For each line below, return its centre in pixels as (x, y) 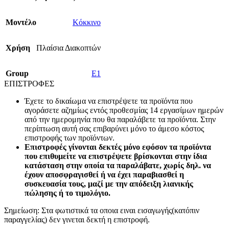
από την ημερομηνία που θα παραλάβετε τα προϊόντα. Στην (120, 120)
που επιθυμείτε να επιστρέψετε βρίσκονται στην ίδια (116, 156)
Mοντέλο (21, 22)
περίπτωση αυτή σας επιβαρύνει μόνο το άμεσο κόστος (114, 129)
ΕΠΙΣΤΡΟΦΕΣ (29, 84)
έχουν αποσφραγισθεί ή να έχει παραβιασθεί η (104, 175)
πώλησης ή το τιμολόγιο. (67, 193)
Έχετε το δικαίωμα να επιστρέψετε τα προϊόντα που (109, 101)
